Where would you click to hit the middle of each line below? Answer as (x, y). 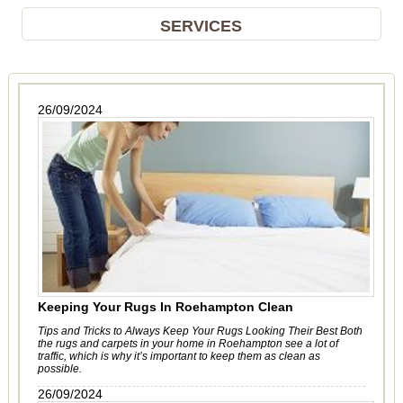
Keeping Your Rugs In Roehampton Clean (165, 307)
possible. (59, 369)
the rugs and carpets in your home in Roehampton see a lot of (188, 344)
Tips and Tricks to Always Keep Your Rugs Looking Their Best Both (200, 331)
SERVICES (201, 26)
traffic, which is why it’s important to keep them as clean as (179, 356)
